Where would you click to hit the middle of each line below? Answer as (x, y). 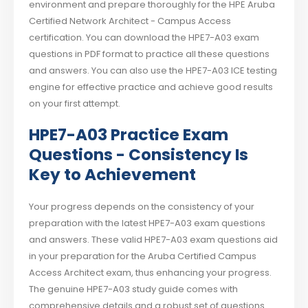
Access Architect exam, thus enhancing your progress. (151, 273)
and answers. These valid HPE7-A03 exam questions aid (154, 240)
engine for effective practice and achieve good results (151, 87)
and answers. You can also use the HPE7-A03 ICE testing (153, 71)
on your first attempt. (75, 104)
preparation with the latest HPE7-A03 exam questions (147, 223)
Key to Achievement (113, 175)
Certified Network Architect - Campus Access (130, 21)
